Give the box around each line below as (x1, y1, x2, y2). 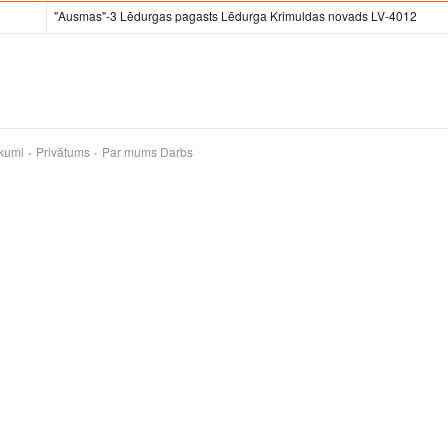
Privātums (36, 143, 90, 160)
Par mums (102, 143, 157, 160)
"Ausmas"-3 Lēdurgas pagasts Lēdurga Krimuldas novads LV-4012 (54, 7, 417, 24)
